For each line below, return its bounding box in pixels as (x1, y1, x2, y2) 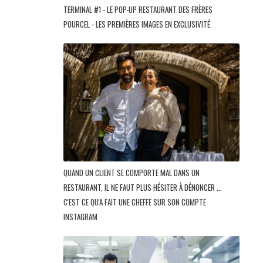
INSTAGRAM (63, 211, 99, 223)
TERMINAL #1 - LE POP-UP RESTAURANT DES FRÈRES (63, 3, 213, 15)
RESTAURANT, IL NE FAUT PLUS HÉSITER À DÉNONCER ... (63, 181, 222, 194)
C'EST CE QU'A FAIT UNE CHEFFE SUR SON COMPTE (63, 196, 206, 208)
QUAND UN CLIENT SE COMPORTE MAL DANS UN (63, 167, 200, 179)
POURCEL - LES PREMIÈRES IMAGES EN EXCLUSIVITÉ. (63, 18, 214, 30)
